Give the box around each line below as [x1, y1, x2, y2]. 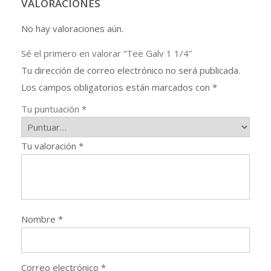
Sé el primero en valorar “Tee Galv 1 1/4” [21, 47, 192, 59]
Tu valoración [21, 139, 79, 152]
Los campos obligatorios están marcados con [21, 80, 212, 93]
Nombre [21, 212, 58, 225]
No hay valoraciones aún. [21, 22, 123, 34]
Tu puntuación [21, 102, 82, 115]
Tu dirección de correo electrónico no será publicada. [21, 64, 240, 76]
